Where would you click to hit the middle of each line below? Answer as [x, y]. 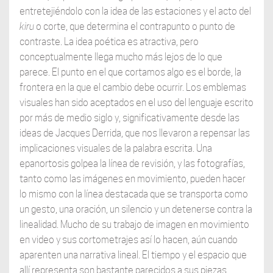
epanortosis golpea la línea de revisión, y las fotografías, [132, 164]
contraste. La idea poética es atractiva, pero [109, 42]
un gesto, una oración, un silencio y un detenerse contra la [136, 210]
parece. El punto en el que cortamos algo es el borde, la [130, 73]
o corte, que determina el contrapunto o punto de [134, 27]
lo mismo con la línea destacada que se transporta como [133, 194]
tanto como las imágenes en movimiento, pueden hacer [132, 179]
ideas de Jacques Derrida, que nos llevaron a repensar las [134, 133]
